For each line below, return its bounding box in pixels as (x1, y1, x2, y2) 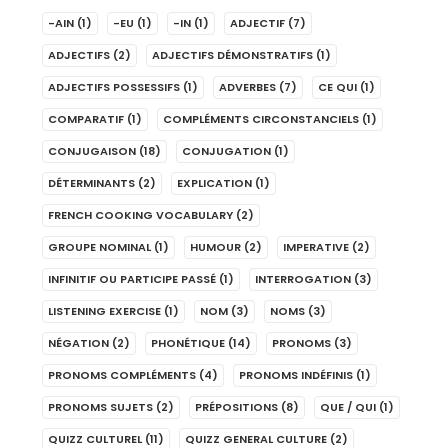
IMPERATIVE (283, 239, 349, 255)
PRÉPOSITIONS (195, 399, 278, 415)
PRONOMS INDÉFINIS (239, 367, 353, 383)
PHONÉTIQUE (151, 335, 225, 351)
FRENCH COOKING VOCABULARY (48, 207, 233, 223)
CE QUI (318, 79, 357, 95)
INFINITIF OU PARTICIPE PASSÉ (48, 271, 216, 287)
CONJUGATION (182, 143, 271, 159)
